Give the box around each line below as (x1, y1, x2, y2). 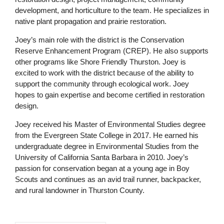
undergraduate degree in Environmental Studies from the (15, 141, 198, 150)
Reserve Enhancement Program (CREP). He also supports (15, 46, 208, 55)
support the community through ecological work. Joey (15, 79, 189, 88)
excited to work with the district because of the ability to (15, 68, 193, 77)
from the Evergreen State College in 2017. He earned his (15, 130, 198, 139)
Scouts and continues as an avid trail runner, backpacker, (15, 174, 201, 183)
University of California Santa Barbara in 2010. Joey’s (15, 152, 188, 161)
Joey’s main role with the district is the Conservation (15, 35, 184, 44)
